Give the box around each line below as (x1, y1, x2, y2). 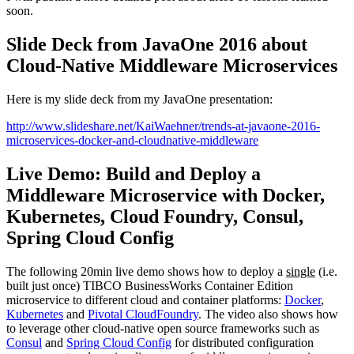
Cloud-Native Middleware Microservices (6, 55, 337, 77)
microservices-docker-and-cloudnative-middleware (6, 134, 258, 148)
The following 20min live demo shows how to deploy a (6, 264, 286, 278)
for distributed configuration (171, 335, 314, 349)
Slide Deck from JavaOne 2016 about (6, 34, 307, 55)
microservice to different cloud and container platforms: (6, 292, 284, 307)
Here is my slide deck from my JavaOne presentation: (6, 92, 273, 107)
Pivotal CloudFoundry (88, 307, 198, 321)
